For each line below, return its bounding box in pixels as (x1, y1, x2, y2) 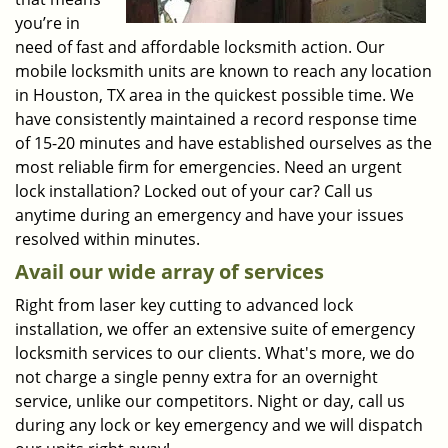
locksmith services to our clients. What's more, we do (15, 342, 415, 364)
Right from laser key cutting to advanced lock (15, 294, 353, 316)
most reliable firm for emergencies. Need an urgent (15, 156, 402, 178)
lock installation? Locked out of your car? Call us (15, 180, 373, 202)
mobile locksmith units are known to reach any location (15, 60, 432, 82)
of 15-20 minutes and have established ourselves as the (15, 132, 432, 154)
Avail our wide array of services (15, 258, 324, 285)
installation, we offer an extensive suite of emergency (15, 318, 415, 340)
